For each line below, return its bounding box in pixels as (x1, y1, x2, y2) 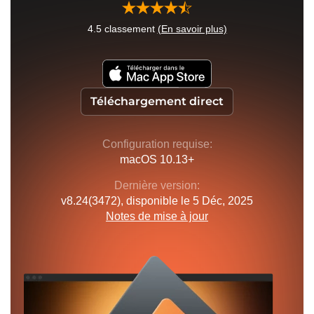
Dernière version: (114, 179, 200, 191)
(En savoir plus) (157, 22, 227, 34)
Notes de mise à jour (106, 210, 208, 222)
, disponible (121, 194, 181, 207)
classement (101, 22, 158, 34)
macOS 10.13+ (120, 153, 194, 165)
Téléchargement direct (90, 94, 224, 108)
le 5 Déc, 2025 (181, 194, 253, 207)
